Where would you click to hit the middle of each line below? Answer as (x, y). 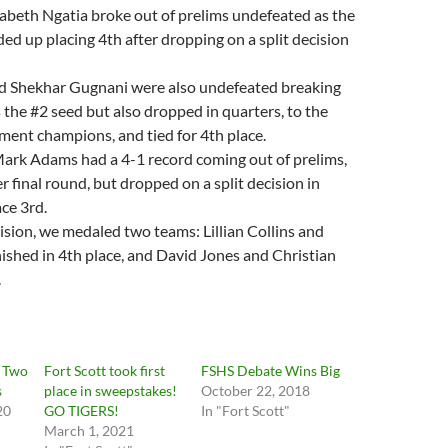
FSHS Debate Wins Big (270, 370)
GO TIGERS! (82, 410)
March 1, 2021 (89, 430)
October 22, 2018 (255, 390)
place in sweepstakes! (111, 390)
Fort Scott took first (105, 370)
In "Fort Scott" (245, 410)
